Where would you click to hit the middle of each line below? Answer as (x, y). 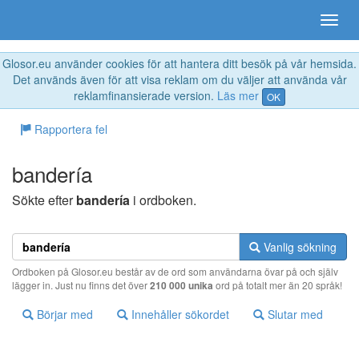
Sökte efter (44, 200)
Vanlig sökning (298, 247)
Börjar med (63, 315)
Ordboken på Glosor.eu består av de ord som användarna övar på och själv (175, 272)
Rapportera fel (69, 129)
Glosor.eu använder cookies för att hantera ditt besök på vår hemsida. (179, 63)
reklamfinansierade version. (145, 95)
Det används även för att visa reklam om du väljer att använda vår (179, 79)
